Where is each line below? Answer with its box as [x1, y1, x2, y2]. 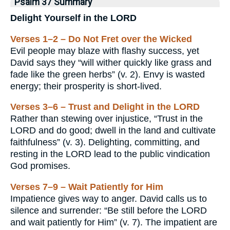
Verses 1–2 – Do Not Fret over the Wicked [10, 33, 192, 44]
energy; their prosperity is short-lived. [10, 81, 162, 91]
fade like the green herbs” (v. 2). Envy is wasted [10, 69, 205, 80]
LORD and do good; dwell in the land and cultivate [10, 125, 216, 136]
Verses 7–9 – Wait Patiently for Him [10, 182, 163, 193]
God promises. [10, 161, 70, 171]
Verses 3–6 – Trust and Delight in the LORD [10, 102, 200, 112]
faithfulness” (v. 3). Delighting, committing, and [10, 137, 200, 148]
